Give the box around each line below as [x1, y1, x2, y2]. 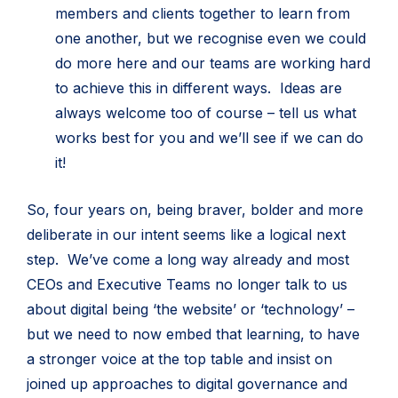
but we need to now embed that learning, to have [27, 325, 360, 343]
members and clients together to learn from [55, 4, 350, 22]
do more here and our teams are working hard [55, 54, 370, 72]
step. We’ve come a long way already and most [27, 251, 349, 268]
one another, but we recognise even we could [55, 29, 366, 47]
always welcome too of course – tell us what [55, 104, 356, 122]
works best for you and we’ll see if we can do [55, 129, 363, 147]
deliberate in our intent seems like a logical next [27, 226, 346, 243]
